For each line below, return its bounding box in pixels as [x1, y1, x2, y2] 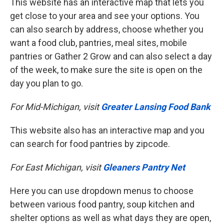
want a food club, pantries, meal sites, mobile [10, 37, 187, 48]
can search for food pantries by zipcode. [10, 138, 170, 149]
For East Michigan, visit [10, 162, 103, 173]
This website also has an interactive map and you [10, 125, 204, 136]
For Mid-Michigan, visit [10, 101, 101, 112]
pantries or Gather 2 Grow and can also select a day [10, 51, 212, 62]
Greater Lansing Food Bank [101, 101, 210, 112]
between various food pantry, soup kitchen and [10, 199, 194, 210]
